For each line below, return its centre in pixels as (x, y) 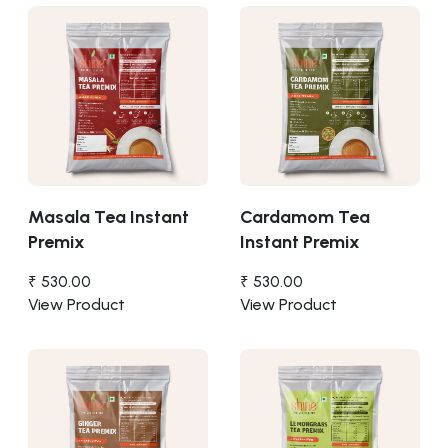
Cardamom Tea (305, 216)
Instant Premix (300, 241)
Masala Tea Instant (108, 216)
